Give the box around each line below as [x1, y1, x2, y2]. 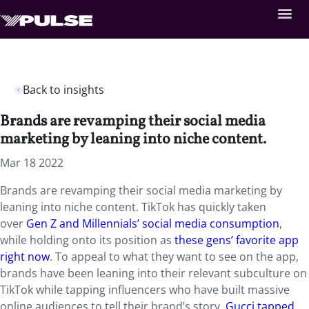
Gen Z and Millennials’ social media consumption [26, 216, 279, 231]
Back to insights [23, 82, 104, 97]
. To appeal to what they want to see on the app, [50, 249, 299, 264]
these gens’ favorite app [175, 232, 299, 248]
